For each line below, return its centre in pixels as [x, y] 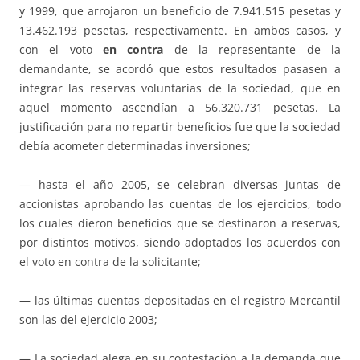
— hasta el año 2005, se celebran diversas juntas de [180, 185]
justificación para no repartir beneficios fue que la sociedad [180, 127]
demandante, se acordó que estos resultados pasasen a [180, 69]
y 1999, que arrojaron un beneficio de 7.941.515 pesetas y [180, 11]
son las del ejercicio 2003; [88, 320]
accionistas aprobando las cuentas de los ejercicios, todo [180, 204]
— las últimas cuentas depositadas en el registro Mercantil [180, 301]
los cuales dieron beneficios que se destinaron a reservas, [180, 223]
